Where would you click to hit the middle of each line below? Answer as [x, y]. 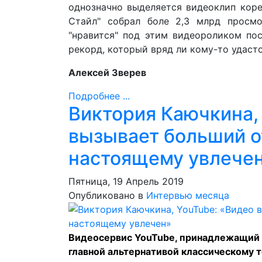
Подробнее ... [99, 96]
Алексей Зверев [107, 73]
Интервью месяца [188, 195]
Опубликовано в [106, 195]
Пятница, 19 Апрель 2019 [126, 181]
